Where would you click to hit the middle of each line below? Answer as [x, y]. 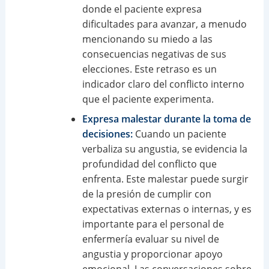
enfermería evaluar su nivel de [150, 239]
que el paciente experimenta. [148, 99]
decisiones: [107, 134]
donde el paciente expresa [142, 9]
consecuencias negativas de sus [154, 54]
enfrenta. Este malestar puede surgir [165, 179]
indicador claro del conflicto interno [163, 84]
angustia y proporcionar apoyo [152, 254]
